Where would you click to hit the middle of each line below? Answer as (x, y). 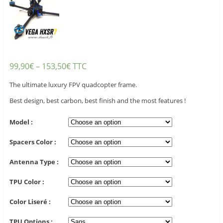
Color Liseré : (30, 202)
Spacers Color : (33, 142)
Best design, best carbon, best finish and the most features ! (97, 101)
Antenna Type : (34, 162)
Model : (21, 122)
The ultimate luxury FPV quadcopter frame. (73, 85)
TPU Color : (27, 182)
